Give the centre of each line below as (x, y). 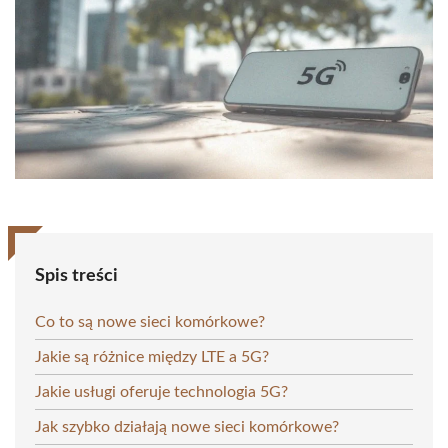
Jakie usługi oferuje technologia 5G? (161, 391)
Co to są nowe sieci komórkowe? (150, 321)
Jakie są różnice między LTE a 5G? (152, 356)
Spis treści (76, 275)
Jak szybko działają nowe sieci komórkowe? (187, 426)
